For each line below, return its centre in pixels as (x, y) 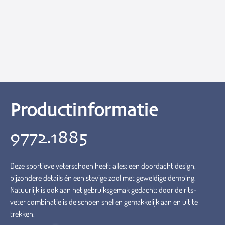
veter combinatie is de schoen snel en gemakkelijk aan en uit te (104, 202)
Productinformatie (84, 111)
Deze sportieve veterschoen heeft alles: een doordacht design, (103, 166)
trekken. (23, 214)
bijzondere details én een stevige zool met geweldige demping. (103, 178)
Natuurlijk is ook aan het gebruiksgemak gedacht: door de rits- (103, 190)
